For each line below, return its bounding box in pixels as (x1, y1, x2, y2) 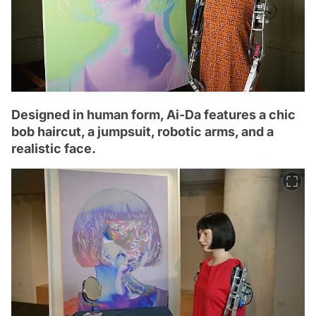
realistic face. (11, 141, 96, 157)
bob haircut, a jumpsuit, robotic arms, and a (11, 124, 274, 140)
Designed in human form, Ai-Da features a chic (11, 107, 296, 123)
